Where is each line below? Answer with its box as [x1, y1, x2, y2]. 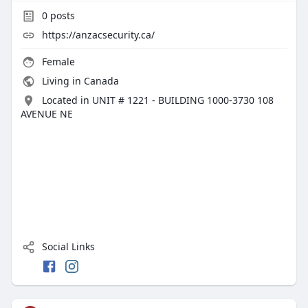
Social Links [38, 240, 95, 254]
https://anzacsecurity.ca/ [41, 28, 155, 42]
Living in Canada [38, 74, 119, 88]
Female [38, 55, 75, 69]
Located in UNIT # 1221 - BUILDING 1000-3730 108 [41, 93, 274, 107]
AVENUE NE [20, 107, 73, 121]
